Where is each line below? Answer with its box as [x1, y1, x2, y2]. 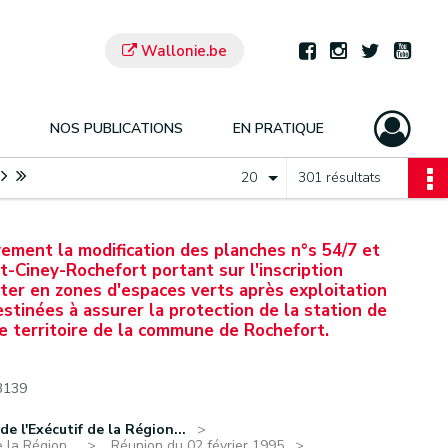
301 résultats [298, 168, 382, 187]
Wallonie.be [137, 40, 227, 61]
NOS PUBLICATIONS [50, 119, 183, 138]
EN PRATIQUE [233, 119, 324, 138]
